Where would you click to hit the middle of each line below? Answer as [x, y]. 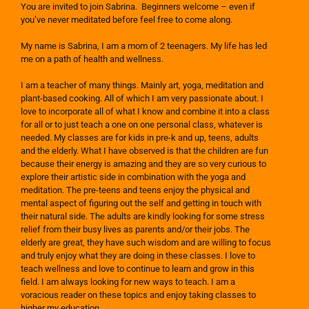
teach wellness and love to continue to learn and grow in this [138, 269]
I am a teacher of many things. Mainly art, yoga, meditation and [142, 86]
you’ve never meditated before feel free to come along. [128, 20]
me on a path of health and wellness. [93, 59]
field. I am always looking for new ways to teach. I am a [128, 282]
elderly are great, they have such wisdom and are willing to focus [146, 243]
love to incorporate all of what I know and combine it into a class [145, 112]
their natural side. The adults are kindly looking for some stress [143, 217]
